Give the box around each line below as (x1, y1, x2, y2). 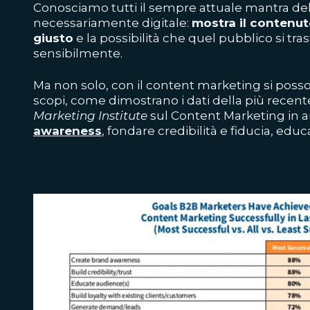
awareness (33, 124, 102, 138)
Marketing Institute (33, 109, 147, 122)
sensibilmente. (33, 46, 122, 60)
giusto (33, 31, 73, 45)
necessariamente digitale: (33, 16, 192, 30)
